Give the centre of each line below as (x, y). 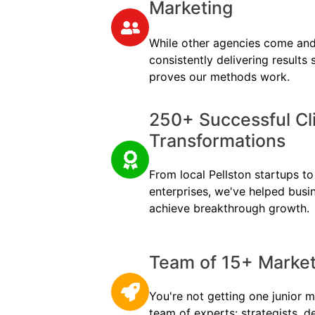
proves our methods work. (219, 76)
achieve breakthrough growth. (229, 208)
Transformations (217, 140)
